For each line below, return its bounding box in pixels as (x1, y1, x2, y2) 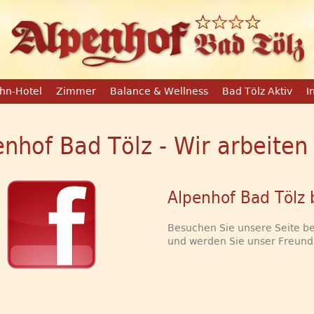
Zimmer (55, 86, 96, 97)
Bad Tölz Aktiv (221, 86, 292, 97)
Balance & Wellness (109, 86, 208, 97)
